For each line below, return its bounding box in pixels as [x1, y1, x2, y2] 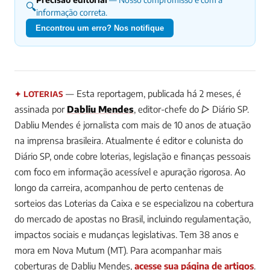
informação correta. [36, 7, 107, 18]
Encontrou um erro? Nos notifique [36, 24, 164, 33]
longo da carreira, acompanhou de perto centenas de [14, 182, 224, 193]
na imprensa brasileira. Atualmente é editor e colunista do [14, 135, 243, 146]
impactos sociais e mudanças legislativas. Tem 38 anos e [14, 229, 239, 240]
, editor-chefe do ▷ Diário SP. [134, 104, 249, 115]
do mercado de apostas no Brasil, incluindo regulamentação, [14, 213, 251, 225]
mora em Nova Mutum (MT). [14, 245, 128, 256]
